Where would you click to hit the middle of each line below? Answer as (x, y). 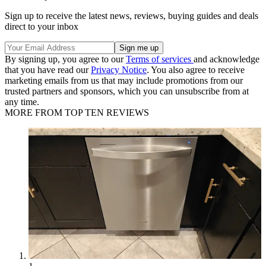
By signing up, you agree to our (65, 59)
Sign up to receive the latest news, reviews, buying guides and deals (132, 16)
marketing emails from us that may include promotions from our (124, 81)
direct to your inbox (42, 27)
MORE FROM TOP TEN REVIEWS (77, 113)
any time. (22, 102)
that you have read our (48, 70)
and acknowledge (227, 59)
